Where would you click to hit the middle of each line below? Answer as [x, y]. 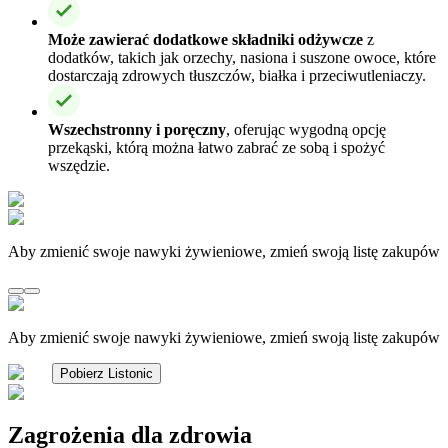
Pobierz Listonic [106, 373]
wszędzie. [79, 165]
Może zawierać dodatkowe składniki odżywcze [205, 39]
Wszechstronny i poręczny [137, 129]
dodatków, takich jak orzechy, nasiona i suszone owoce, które [242, 57]
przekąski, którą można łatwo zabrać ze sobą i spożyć [216, 147]
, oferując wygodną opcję [306, 129]
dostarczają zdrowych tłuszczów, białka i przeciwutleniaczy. [237, 75]
